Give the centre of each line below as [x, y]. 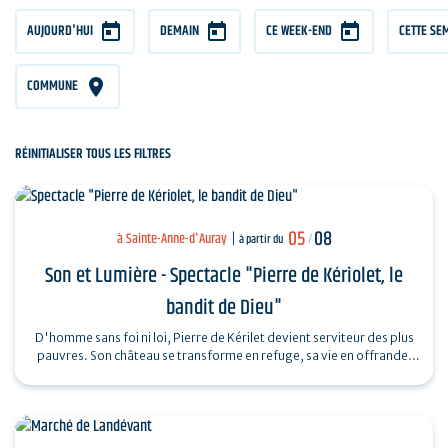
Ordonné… [224, 373]
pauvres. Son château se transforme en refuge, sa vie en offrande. [224, 355]
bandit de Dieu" [224, 307]
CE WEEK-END [299, 31]
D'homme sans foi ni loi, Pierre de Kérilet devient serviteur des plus [224, 337]
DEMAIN [179, 31]
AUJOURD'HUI [60, 31]
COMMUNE [52, 86]
